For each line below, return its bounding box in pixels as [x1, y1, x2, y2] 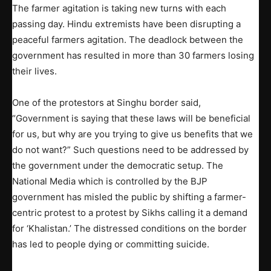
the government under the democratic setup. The [12, 159, 223, 171]
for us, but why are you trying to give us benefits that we [12, 128, 253, 140]
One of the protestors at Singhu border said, [12, 96, 201, 108]
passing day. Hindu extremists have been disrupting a [12, 18, 241, 30]
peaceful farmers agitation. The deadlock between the [12, 33, 243, 45]
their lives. [12, 65, 57, 77]
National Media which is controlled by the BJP [12, 175, 207, 187]
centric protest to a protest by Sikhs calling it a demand [12, 206, 247, 218]
